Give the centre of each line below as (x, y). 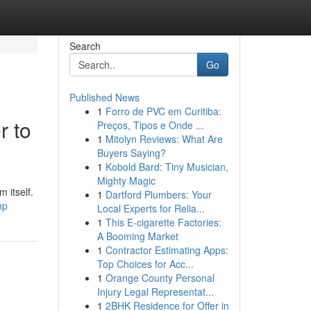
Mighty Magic (126, 180)
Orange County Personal (160, 278)
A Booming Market (137, 236)
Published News (104, 97)
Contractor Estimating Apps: (167, 250)
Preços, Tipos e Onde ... (150, 125)
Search (85, 46)
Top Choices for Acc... (145, 264)
